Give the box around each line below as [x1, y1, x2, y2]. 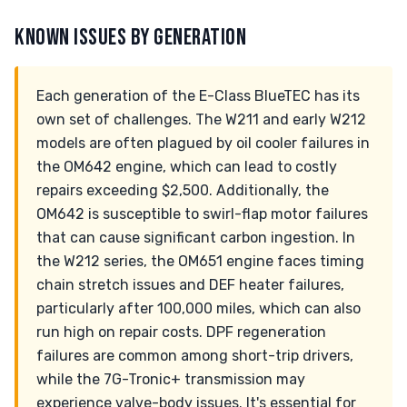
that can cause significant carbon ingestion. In [36, 229, 355, 246]
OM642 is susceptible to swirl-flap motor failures [36, 205, 368, 223]
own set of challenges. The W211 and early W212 [36, 111, 366, 128]
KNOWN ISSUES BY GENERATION [15, 24, 247, 52]
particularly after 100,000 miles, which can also [36, 300, 361, 317]
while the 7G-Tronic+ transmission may [36, 371, 305, 388]
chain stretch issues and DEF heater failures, [36, 276, 344, 293]
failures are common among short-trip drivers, [36, 347, 353, 364]
